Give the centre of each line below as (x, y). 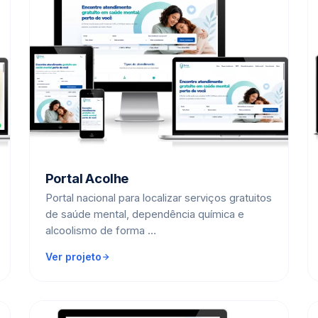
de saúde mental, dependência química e (144, 215)
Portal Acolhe (87, 179)
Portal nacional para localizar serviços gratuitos (158, 198)
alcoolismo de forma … (100, 231)
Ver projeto (73, 257)
